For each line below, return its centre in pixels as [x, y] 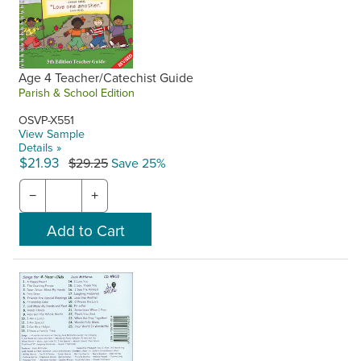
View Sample [52, 133]
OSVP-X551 [47, 119]
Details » [40, 147]
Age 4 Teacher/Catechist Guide [106, 77]
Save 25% [137, 162]
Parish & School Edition [77, 92]
